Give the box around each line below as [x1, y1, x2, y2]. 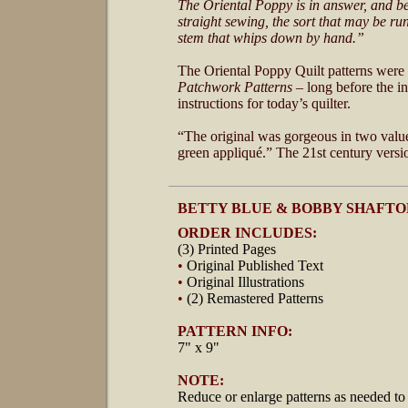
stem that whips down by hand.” [178, 30, 364, 46]
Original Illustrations [187, 274, 304, 290]
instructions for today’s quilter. [178, 96, 351, 111]
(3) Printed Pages [178, 241, 276, 257]
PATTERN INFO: [178, 323, 292, 339]
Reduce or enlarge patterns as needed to [178, 389, 405, 404]
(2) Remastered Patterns [187, 291, 323, 306]
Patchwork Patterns [178, 79, 292, 95]
